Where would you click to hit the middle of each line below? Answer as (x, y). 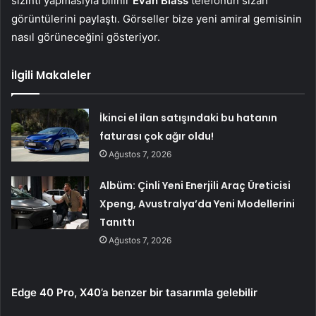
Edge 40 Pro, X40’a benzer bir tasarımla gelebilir (134, 292)
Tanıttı (117, 222)
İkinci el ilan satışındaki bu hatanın (189, 117)
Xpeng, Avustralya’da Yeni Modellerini (197, 203)
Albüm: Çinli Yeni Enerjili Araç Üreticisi (195, 185)
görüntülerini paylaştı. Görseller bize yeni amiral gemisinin (157, 18)
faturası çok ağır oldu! (157, 136)
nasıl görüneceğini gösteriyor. (86, 37)
